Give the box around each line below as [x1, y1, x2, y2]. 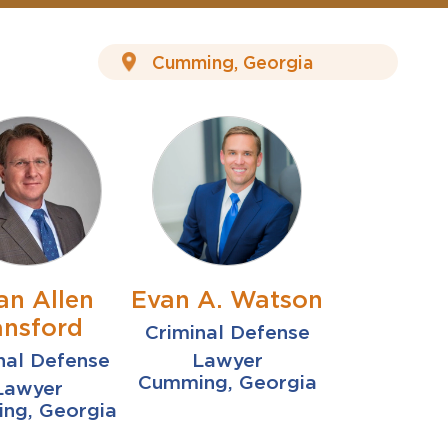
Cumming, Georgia [137, 371, 317, 394]
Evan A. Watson [131, 285, 324, 314]
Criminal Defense [144, 321, 310, 344]
